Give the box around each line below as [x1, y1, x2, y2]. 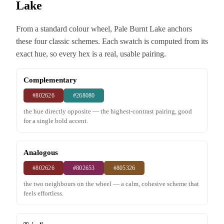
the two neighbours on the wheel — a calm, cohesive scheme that [23, 179, 199, 187]
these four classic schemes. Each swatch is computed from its [16, 37, 208, 45]
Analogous [23, 147, 58, 156]
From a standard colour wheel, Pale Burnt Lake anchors [16, 24, 192, 33]
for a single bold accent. [23, 116, 88, 124]
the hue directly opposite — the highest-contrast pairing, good [23, 107, 192, 115]
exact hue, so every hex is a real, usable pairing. [16, 49, 166, 58]
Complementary [23, 75, 77, 84]
